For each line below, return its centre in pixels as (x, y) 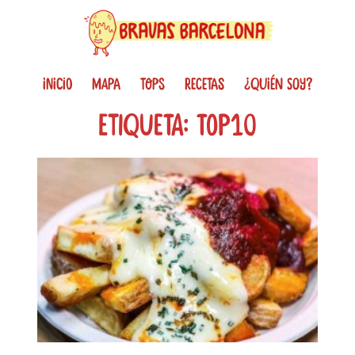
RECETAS (204, 84)
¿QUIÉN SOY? (278, 84)
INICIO (57, 84)
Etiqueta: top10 (177, 126)
